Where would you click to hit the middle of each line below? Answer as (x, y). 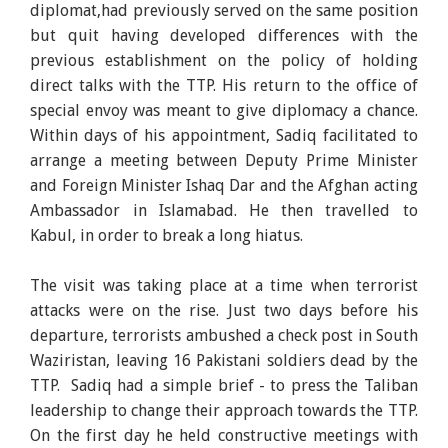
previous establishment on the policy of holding (224, 60)
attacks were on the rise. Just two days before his (224, 310)
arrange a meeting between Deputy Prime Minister (224, 160)
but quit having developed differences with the (224, 35)
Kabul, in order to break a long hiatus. (167, 235)
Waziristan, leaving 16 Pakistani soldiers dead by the (224, 360)
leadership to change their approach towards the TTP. (224, 410)
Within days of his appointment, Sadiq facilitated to (224, 135)
